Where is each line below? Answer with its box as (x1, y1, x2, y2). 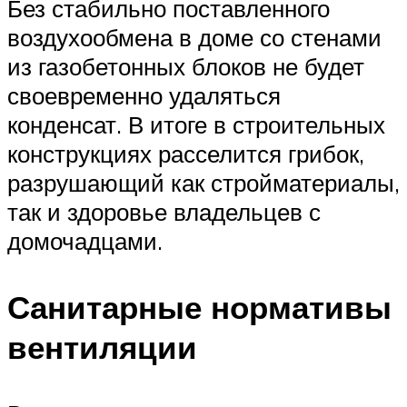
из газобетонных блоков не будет (7, 51, 364, 81)
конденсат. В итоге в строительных (7, 109, 385, 139)
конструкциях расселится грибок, (7, 138, 364, 168)
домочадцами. (7, 225, 163, 255)
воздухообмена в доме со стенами (7, 22, 382, 52)
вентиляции (7, 327, 197, 368)
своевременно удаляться (7, 80, 281, 110)
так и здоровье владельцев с (7, 196, 321, 226)
